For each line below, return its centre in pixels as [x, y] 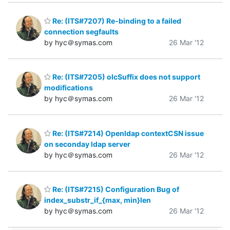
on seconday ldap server [87, 144]
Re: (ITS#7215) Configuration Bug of [115, 189]
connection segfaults [81, 31]
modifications [69, 88]
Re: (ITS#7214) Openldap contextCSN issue [127, 133]
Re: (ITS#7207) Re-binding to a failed [116, 21]
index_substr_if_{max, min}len [98, 200]
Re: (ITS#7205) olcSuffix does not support [126, 77]
